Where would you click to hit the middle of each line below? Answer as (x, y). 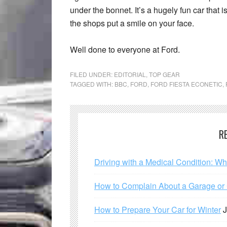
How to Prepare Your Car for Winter (158, 210)
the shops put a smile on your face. (132, 23)
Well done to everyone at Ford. (125, 49)
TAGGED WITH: (92, 84)
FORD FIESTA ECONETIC (186, 84)
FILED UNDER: (92, 74)
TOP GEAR (164, 74)
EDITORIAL (130, 74)
